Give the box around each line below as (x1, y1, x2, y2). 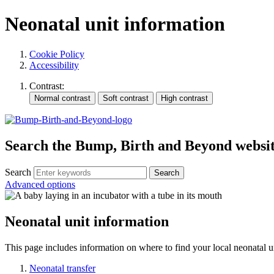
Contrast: (29, 80, 64, 91)
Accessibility (29, 59, 79, 70)
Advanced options (5, 179, 75, 190)
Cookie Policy (29, 48, 84, 59)
